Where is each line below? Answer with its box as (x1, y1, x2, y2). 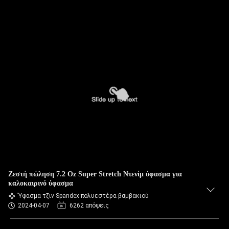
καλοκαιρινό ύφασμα (8, 179, 73, 187)
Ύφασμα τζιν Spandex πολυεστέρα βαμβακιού (18, 192, 149, 199)
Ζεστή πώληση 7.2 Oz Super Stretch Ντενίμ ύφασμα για (8, 170, 182, 178)
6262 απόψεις (70, 202, 109, 209)
